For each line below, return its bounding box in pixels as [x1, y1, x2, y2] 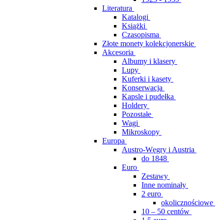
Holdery [122, 101, 147, 110]
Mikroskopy [122, 128, 160, 136]
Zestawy [141, 172, 168, 180]
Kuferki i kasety [122, 75, 171, 83]
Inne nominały [141, 181, 186, 189]
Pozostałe [122, 110, 151, 118]
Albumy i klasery [122, 57, 175, 65]
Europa [102, 137, 125, 145]
